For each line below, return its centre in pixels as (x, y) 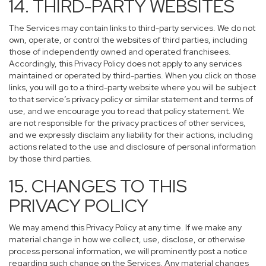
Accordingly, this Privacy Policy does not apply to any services (125, 64)
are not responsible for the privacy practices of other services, (127, 123)
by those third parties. (50, 159)
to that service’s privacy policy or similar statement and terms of (131, 99)
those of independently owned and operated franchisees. (120, 52)
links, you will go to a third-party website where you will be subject (132, 87)
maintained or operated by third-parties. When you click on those (133, 75)
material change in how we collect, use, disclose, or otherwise (127, 239)
